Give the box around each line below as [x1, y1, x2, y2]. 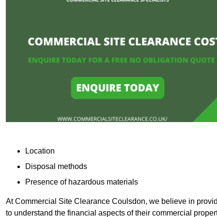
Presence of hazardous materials [25, 177, 138, 186]
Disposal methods [25, 162, 87, 170]
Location [25, 146, 55, 155]
